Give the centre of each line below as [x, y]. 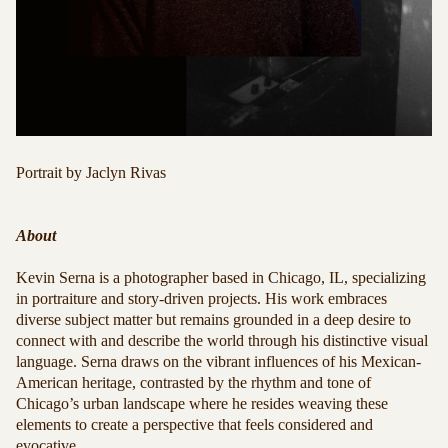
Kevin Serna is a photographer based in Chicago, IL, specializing [221, 277]
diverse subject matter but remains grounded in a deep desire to [213, 319]
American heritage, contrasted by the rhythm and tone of [193, 382]
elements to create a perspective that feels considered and [194, 424]
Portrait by [51, 172]
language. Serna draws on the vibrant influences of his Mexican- [218, 361]
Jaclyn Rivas [126, 172]
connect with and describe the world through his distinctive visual [222, 340]
